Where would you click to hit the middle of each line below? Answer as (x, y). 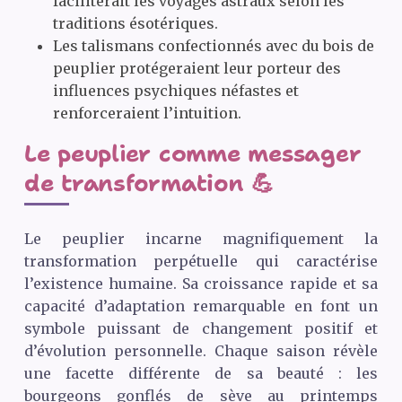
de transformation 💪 (149, 184)
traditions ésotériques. (135, 24)
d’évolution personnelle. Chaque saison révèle (201, 351)
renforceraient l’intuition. (147, 114)
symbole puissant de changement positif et (201, 329)
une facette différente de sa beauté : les (201, 374)
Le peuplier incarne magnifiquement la (201, 239)
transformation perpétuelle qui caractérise (201, 262)
